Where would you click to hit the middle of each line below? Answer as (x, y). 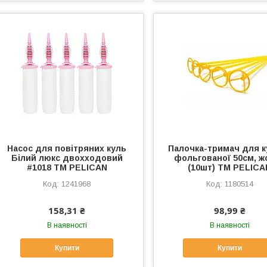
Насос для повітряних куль (67, 148)
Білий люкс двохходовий (67, 158)
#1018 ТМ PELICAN (67, 167)
